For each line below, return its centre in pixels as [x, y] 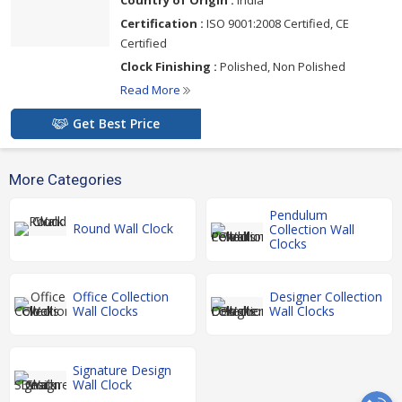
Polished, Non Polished [281, 66]
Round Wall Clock [123, 228]
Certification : [162, 23]
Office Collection [121, 296]
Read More [152, 89]
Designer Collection [326, 296]
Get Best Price [116, 123]
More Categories [66, 179]
